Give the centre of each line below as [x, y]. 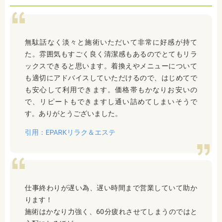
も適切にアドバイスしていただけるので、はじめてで [111, 78]
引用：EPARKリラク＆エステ [70, 133]
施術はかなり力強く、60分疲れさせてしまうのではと [111, 212]
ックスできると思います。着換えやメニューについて [111, 66]
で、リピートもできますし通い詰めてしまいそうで [111, 102]
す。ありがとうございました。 [73, 114]
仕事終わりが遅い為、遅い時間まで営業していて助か [111, 188]
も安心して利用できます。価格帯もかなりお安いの [111, 90]
